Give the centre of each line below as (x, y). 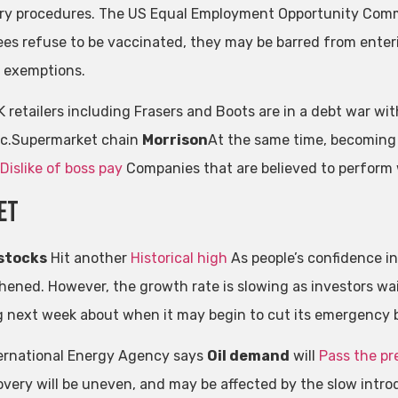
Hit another (88, 258)
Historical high (179, 258)
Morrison (175, 140)
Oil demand (248, 355)
